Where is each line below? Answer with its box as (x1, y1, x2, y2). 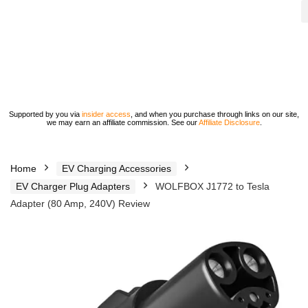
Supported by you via (9, 110, 82, 118)
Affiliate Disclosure (198, 118, 260, 126)
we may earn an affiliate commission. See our (46, 118, 199, 126)
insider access (82, 110, 131, 118)
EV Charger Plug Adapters (16, 181, 130, 192)
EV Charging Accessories (62, 163, 171, 174)
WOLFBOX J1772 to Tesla (155, 181, 269, 192)
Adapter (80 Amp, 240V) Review (10, 198, 150, 209)
